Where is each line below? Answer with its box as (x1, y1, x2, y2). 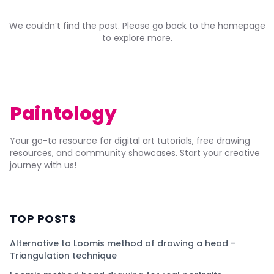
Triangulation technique (10, 250, 117, 262)
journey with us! (10, 159, 76, 171)
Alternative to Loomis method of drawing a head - (10, 237, 235, 250)
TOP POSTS (10, 211, 76, 226)
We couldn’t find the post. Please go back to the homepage (9, 20, 265, 32)
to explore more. (102, 32, 172, 44)
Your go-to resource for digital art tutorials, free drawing (10, 135, 250, 147)
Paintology (10, 101, 117, 127)
